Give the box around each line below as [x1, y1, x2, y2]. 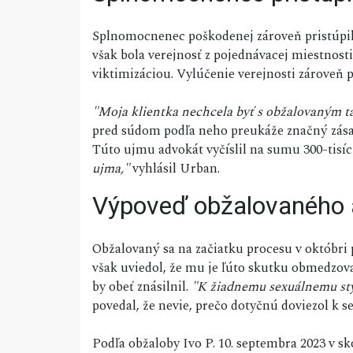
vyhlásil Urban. [129, 158, 220, 180]
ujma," [92, 158, 129, 180]
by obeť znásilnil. [92, 277, 191, 298]
